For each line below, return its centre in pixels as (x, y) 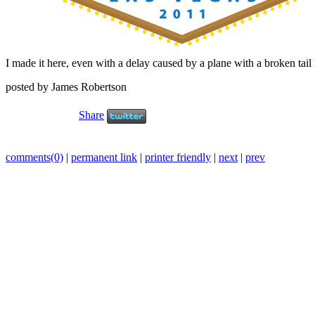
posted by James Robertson (66, 86)
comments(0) (34, 157)
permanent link (104, 157)
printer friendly (178, 157)
